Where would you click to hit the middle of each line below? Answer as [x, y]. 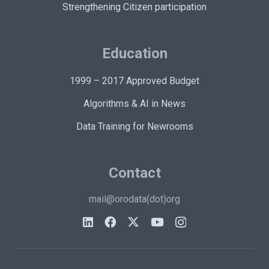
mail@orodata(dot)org [134, 199]
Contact [134, 173]
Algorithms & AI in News [134, 103]
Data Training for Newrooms [134, 126]
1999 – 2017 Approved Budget [134, 80]
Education [134, 53]
